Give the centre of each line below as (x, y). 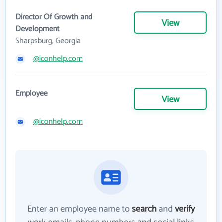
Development (37, 29)
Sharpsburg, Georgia (48, 41)
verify (185, 209)
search (144, 209)
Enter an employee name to (80, 209)
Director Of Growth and (54, 17)
